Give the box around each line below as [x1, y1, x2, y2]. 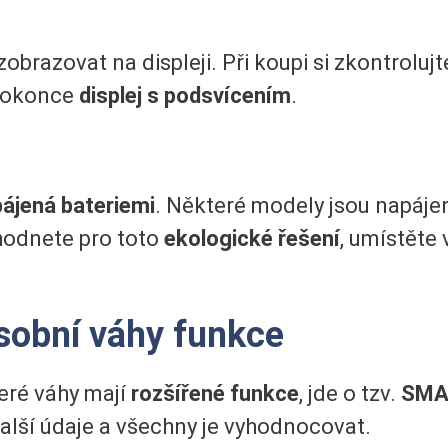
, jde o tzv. [299, 381, 401, 407]
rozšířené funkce [131, 381, 299, 407]
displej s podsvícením [79, 82, 291, 108]
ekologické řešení [164, 226, 340, 252]
